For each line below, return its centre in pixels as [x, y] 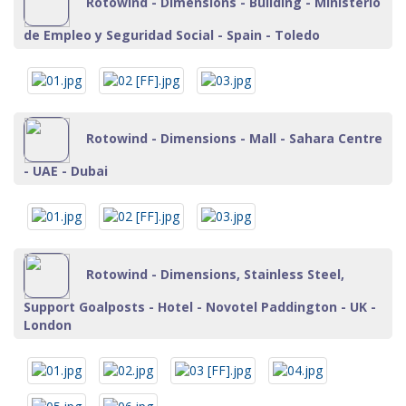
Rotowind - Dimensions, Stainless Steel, [213, 274]
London [48, 325]
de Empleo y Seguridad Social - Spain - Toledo [172, 35]
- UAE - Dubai [66, 171]
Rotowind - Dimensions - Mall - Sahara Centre [232, 138]
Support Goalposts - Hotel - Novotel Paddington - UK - [200, 307]
